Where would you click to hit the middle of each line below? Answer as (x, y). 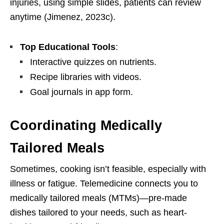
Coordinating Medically (86, 126)
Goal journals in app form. (81, 92)
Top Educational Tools (68, 47)
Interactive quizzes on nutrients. (93, 62)
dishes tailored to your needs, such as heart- (98, 213)
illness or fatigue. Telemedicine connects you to (104, 184)
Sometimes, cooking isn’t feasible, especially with (108, 169)
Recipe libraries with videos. (86, 77)
